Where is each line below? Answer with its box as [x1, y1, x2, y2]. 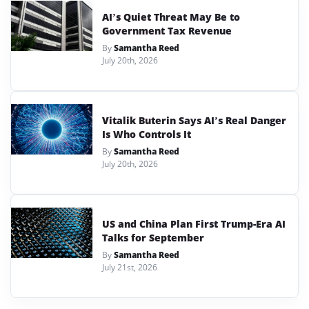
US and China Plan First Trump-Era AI [102, 217, 286, 230]
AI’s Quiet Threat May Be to [102, 10, 240, 23]
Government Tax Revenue [102, 23, 232, 37]
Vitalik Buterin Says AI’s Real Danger [102, 113, 286, 127]
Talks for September [102, 230, 204, 244]
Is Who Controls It [102, 127, 191, 141]
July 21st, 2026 [102, 261, 157, 273]
